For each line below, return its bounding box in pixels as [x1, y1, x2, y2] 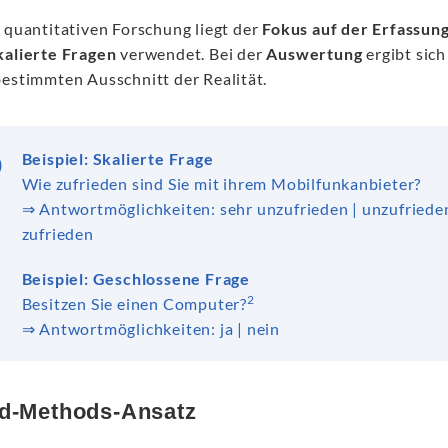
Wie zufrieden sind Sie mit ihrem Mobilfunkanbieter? [21, 174, 422, 193]
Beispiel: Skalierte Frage [21, 149, 214, 168]
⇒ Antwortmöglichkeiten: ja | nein [21, 319, 280, 338]
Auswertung [266, 44, 363, 63]
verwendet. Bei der [116, 44, 267, 63]
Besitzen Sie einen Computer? [21, 294, 247, 313]
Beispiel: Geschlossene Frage [21, 269, 250, 288]
